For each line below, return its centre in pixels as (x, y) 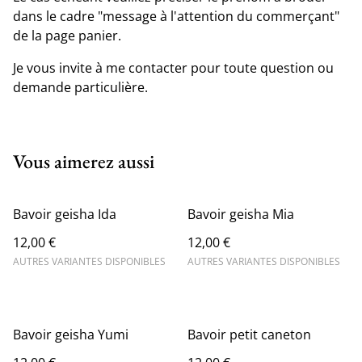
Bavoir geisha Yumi (71, 335)
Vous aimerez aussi (84, 161)
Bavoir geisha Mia (241, 214)
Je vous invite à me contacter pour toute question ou (173, 68)
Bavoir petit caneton (249, 335)
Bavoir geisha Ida (65, 214)
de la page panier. (67, 36)
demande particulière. (80, 87)
